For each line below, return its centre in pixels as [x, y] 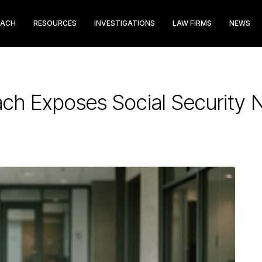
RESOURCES [55, 23]
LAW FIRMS [192, 23]
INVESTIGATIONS [125, 23]
